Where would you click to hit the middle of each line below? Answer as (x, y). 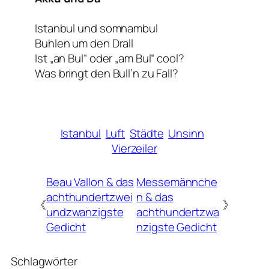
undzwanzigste (85, 212)
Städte (147, 133)
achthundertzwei (89, 197)
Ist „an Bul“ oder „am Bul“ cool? (110, 58)
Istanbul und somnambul (96, 28)
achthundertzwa (178, 212)
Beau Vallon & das (90, 182)
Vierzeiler (134, 148)
